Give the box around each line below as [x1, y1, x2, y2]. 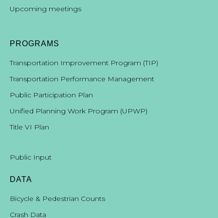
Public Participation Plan [10, 91, 93, 100]
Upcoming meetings [10, 4, 81, 14]
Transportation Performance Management [10, 74, 154, 84]
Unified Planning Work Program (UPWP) [10, 107, 147, 116]
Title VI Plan [10, 123, 49, 132]
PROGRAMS [10, 39, 59, 48]
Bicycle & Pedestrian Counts [10, 194, 105, 203]
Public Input [10, 153, 52, 162]
